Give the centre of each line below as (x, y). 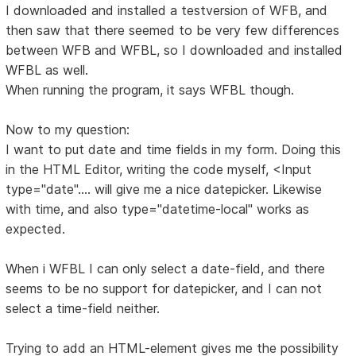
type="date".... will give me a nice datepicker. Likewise (164, 189)
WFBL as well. (47, 70)
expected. (36, 228)
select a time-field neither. (83, 308)
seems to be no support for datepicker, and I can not (164, 288)
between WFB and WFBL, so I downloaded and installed (174, 50)
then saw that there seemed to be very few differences (173, 30)
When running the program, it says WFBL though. (150, 89)
